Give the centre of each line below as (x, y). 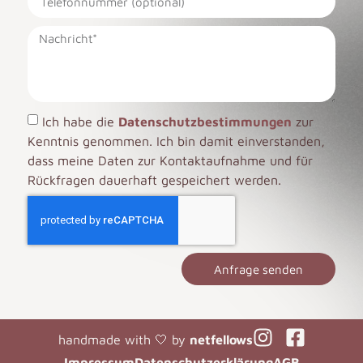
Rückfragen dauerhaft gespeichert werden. (154, 180)
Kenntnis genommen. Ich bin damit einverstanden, (176, 141)
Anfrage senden (259, 269)
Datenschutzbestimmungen (205, 122)
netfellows (221, 340)
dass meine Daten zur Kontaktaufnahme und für (170, 161)
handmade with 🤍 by (124, 340)
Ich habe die (80, 122)
